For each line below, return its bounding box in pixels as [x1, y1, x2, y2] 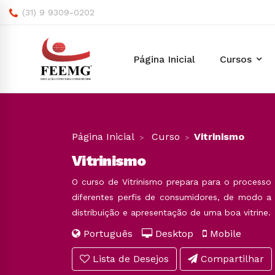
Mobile [207, 228, 241, 239]
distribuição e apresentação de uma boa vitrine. [72, 207, 271, 217]
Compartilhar [198, 253, 264, 265]
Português [80, 228, 142, 239]
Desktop [152, 228, 203, 239]
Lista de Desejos [90, 253, 169, 265]
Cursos [219, 53, 252, 65]
